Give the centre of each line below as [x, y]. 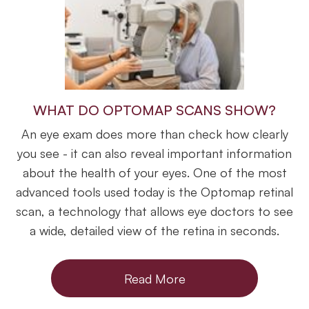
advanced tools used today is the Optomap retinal [154, 192]
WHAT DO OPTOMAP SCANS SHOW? [154, 110]
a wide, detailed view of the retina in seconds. [154, 231]
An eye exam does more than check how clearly [154, 134]
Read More [154, 278]
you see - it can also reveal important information [154, 153]
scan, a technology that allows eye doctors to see [154, 211]
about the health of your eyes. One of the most [154, 173]
